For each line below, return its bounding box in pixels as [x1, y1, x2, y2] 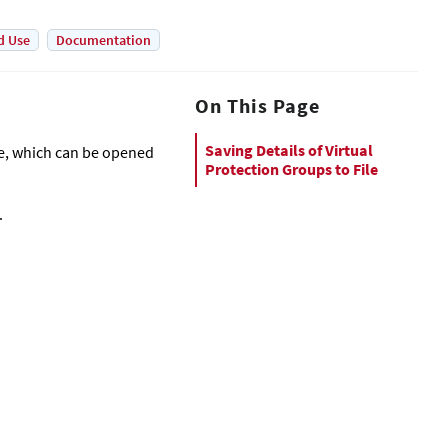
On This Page [195, 93, 320, 118]
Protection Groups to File [205, 159, 378, 179]
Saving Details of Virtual [205, 140, 373, 160]
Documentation [56, 31, 151, 49]
